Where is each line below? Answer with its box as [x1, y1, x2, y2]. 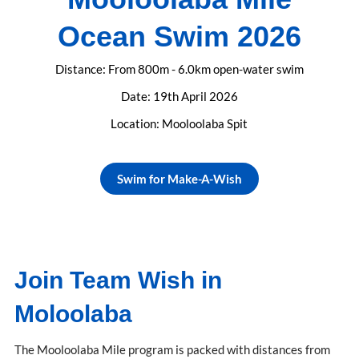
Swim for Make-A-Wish [116, 171, 242, 187]
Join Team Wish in [14, 267, 222, 294]
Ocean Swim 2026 [57, 20, 301, 54]
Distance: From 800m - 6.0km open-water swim [54, 62, 304, 77]
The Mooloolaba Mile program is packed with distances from [14, 342, 330, 357]
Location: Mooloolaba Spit [111, 116, 248, 131]
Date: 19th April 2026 [120, 89, 238, 104]
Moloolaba [14, 301, 132, 328]
